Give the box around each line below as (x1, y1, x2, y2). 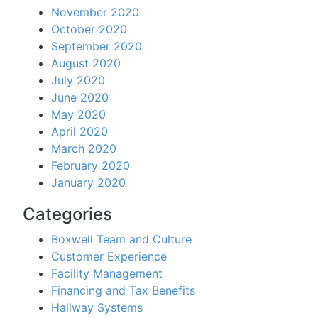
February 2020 (51, 158, 130, 172)
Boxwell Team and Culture (51, 232, 192, 246)
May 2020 (51, 107, 106, 121)
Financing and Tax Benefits (51, 283, 195, 297)
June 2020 (51, 90, 109, 104)
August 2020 (51, 56, 121, 70)
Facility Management (51, 266, 163, 280)
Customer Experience (51, 249, 167, 263)
